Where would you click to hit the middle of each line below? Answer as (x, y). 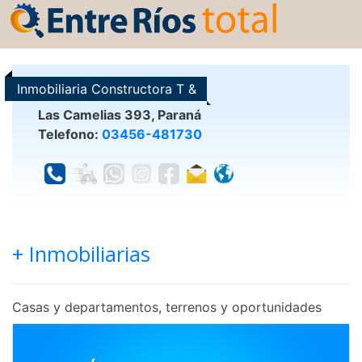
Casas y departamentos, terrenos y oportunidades (167, 307)
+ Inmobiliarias (81, 255)
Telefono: (70, 135)
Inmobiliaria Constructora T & (107, 89)
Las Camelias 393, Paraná (120, 115)
